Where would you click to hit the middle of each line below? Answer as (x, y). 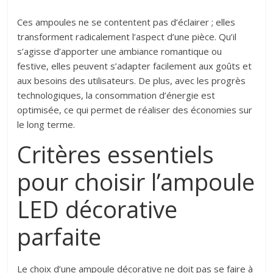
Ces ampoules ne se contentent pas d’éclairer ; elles (126, 22)
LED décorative (97, 209)
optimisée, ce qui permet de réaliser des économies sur (135, 110)
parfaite (59, 237)
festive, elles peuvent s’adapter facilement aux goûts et (135, 66)
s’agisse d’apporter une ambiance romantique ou (120, 51)
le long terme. (46, 125)
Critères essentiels (116, 154)
